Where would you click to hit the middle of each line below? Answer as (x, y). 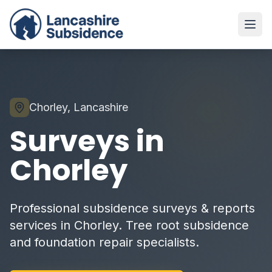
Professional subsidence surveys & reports (132, 208)
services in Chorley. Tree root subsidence (129, 225)
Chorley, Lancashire (79, 107)
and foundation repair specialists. (104, 242)
